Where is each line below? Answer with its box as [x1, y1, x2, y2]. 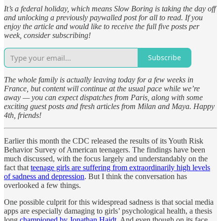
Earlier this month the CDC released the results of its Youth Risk [4, 136, 203, 145]
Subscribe [148, 53, 181, 63]
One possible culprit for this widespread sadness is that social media [4, 197, 214, 206]
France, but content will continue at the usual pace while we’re [4, 84, 200, 93]
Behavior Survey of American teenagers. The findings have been [4, 145, 205, 154]
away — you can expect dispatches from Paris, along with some [4, 93, 203, 102]
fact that [4, 163, 31, 172]
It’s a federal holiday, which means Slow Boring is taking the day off [4, 4, 216, 13]
